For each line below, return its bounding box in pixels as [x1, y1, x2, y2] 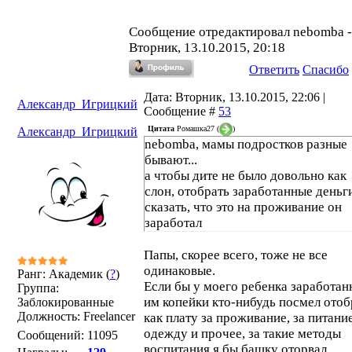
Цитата [148, 123, 174, 133]
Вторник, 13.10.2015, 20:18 [129, 40, 285, 55]
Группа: [17, 281, 59, 295]
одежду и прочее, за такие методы [144, 326, 341, 341]
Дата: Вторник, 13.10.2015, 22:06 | [144, 90, 325, 104]
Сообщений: [17, 328, 84, 342]
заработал [145, 215, 202, 230]
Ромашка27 [177, 123, 214, 133]
